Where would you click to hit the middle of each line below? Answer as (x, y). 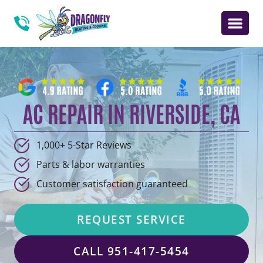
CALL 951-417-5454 (131, 251)
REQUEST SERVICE (131, 219)
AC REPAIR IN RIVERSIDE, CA (131, 112)
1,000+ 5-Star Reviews (84, 145)
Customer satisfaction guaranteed (112, 184)
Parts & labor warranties (90, 165)
